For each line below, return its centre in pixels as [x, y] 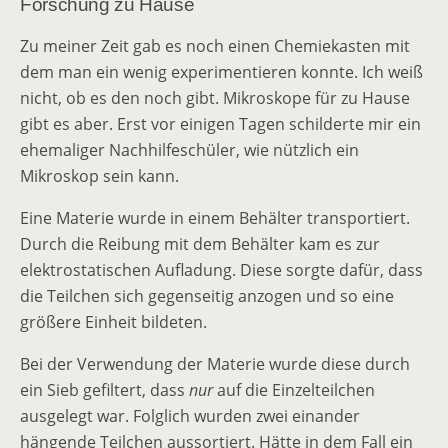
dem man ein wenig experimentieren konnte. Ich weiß [221, 72]
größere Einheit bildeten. [113, 322]
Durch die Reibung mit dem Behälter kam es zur [200, 244]
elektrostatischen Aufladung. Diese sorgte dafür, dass [221, 270]
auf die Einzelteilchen [294, 390]
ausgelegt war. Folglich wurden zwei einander [190, 416]
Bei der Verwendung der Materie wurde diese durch [215, 364]
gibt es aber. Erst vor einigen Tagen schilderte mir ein [220, 124]
